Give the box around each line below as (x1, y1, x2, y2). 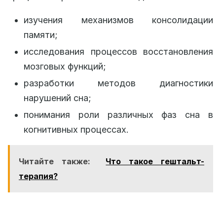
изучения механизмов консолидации (24, 15, 213, 25)
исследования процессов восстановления (24, 46, 213, 57)
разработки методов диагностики (24, 78, 213, 88)
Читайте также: (19, 156, 90, 166)
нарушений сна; (24, 93, 91, 103)
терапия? (19, 171, 58, 181)
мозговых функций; (24, 61, 106, 72)
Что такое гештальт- (106, 156, 205, 166)
